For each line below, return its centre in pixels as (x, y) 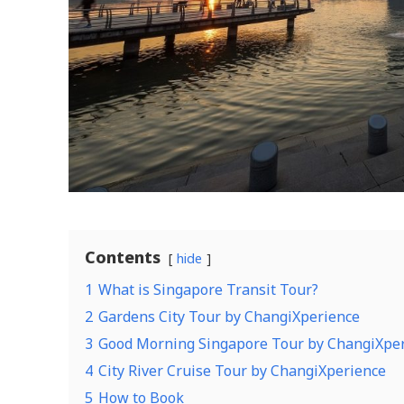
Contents (123, 257)
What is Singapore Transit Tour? (208, 289)
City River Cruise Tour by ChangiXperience (242, 370)
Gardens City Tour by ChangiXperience (229, 316)
